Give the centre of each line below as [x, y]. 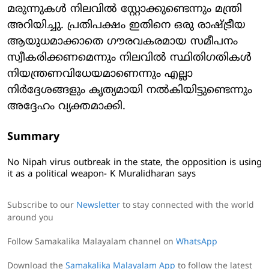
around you [30, 218]
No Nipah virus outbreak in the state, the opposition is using [134, 163]
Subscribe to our [42, 205]
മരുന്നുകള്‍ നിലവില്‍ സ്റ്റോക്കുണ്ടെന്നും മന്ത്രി [125, 9]
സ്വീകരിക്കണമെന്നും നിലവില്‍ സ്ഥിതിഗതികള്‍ [129, 58]
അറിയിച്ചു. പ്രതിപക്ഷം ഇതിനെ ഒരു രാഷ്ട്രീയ [126, 25]
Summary [33, 137]
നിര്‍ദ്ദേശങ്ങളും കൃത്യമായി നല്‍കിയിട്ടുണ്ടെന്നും [130, 90]
